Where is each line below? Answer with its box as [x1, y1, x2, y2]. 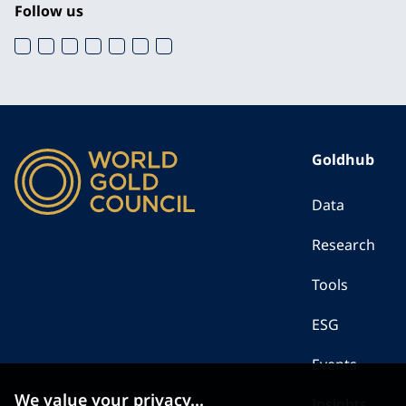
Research [312, 235, 375, 255]
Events [312, 354, 357, 374]
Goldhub [312, 150, 374, 169]
